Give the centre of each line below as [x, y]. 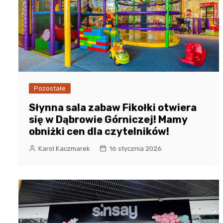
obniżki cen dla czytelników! [99, 131]
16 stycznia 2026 [135, 148]
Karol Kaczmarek [64, 148]
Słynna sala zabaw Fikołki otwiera [113, 107]
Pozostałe [50, 88]
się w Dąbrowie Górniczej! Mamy [108, 119]
